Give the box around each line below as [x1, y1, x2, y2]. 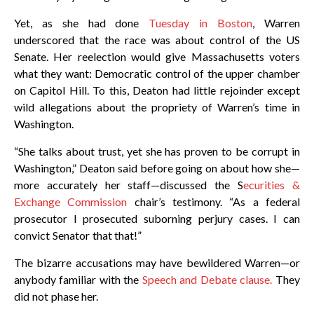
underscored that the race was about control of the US [14, 33, 300, 47]
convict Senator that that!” [14, 228, 142, 243]
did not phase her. [14, 289, 99, 303]
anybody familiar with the [14, 273, 142, 287]
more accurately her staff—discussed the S [14, 178, 244, 192]
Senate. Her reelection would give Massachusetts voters [14, 50, 300, 64]
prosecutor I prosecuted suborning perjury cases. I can [14, 212, 300, 226]
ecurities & [243, 178, 300, 192]
